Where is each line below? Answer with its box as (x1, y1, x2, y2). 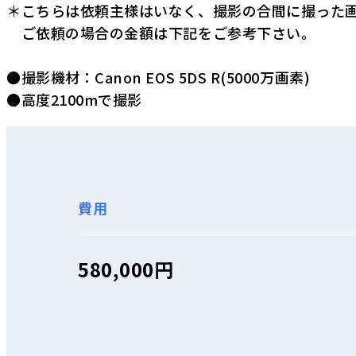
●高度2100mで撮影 (6, 88, 142, 110)
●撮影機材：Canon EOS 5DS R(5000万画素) (6, 66, 311, 87)
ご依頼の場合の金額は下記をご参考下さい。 (6, 21, 316, 43)
